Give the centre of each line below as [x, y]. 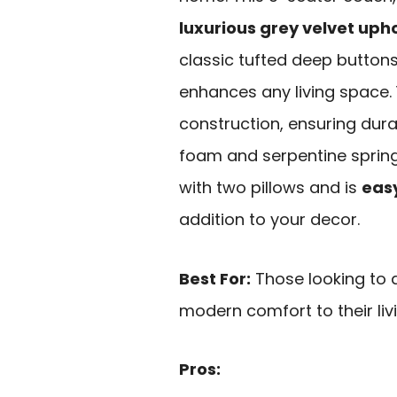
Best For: [215, 278]
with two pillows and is [270, 187]
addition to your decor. [269, 219]
